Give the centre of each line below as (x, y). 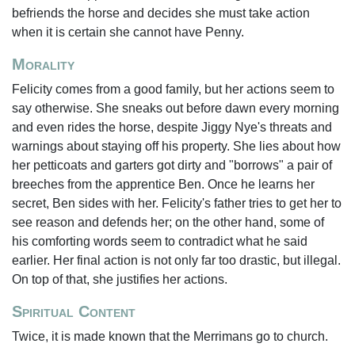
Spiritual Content (74, 311)
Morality (43, 64)
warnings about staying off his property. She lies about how (176, 146)
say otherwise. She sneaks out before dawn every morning (176, 108)
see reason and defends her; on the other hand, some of (168, 222)
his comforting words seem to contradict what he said (160, 241)
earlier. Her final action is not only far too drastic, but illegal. (176, 260)
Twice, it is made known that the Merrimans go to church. (170, 336)
